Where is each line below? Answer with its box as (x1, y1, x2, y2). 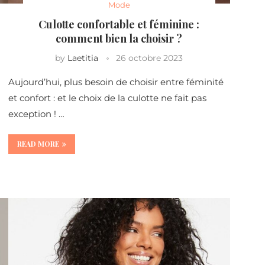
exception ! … (8, 108, 64, 120)
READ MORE (17, 139, 59, 149)
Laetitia (67, 53, 99, 64)
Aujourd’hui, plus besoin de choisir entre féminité (8, 76, 224, 88)
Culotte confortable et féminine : (38, 17, 200, 32)
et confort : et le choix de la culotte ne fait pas (8, 92, 206, 104)
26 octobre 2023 (116, 53, 183, 64)
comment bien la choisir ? (56, 31, 183, 46)
